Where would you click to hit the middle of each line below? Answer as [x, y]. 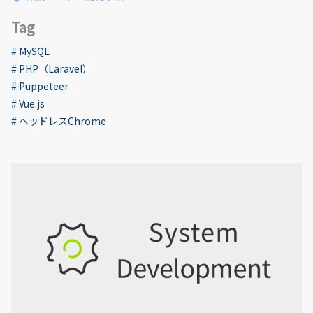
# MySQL [30, 51]
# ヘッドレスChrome [59, 121]
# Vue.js [28, 103]
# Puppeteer [40, 86]
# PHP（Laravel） [52, 68]
